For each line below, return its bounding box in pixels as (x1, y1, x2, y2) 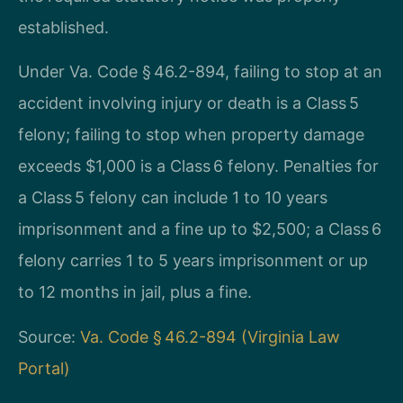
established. (18, 18, 109, 38)
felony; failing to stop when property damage (18, 125, 364, 145)
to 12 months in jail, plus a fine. (18, 282, 252, 302)
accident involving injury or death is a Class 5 (18, 94, 359, 113)
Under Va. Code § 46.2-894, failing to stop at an (18, 62, 382, 82)
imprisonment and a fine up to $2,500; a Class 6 (18, 219, 381, 239)
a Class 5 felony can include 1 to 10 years (18, 188, 327, 208)
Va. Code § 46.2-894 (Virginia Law (80, 327, 340, 346)
